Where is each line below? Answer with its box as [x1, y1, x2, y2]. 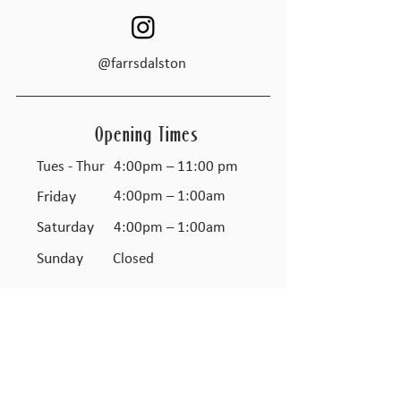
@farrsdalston [98, 56, 186, 72]
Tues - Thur [37, 159, 105, 175]
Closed [113, 252, 154, 267]
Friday [37, 189, 76, 206]
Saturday [37, 219, 94, 236]
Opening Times [94, 122, 200, 147]
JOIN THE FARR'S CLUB [64, 359, 221, 386]
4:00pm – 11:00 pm [114, 159, 238, 175]
